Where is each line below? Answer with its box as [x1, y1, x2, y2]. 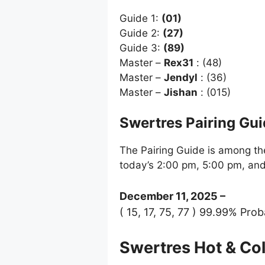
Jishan [164, 86, 198, 98]
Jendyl [164, 71, 198, 83]
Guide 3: [119, 41, 163, 54]
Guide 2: [119, 27, 163, 39]
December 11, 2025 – [119, 189, 225, 202]
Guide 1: [119, 12, 161, 24]
